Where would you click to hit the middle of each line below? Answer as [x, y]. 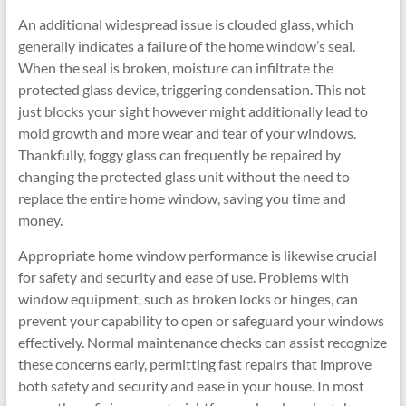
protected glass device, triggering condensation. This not [192, 89]
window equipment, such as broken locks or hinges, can [188, 299]
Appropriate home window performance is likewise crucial [197, 255]
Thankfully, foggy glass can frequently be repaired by [179, 155]
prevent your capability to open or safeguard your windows [201, 320]
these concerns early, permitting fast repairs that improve [194, 364]
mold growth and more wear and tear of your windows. [187, 133]
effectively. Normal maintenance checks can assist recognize [202, 342]
